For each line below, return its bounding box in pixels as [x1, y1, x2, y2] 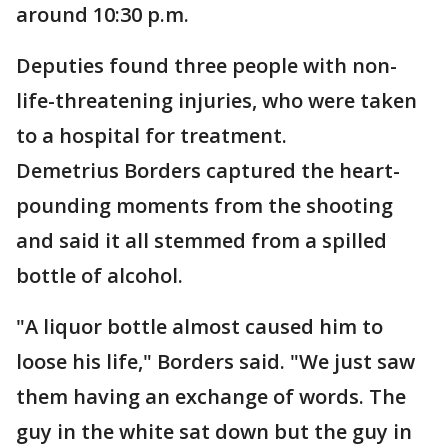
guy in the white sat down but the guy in [16, 418, 412, 445]
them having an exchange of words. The [16, 383, 406, 410]
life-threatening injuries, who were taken [16, 87, 417, 114]
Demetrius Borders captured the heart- [16, 157, 400, 184]
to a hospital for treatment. [16, 122, 287, 149]
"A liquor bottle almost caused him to [16, 313, 383, 340]
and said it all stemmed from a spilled [16, 227, 387, 254]
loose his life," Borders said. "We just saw [16, 348, 415, 375]
